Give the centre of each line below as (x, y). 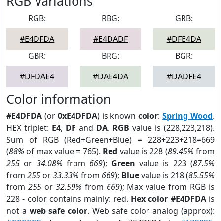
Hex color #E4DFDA (168, 199)
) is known (118, 116)
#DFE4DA (184, 39)
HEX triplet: (29, 128)
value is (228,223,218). (172, 128)
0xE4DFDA (77, 116)
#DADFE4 (184, 76)
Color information (59, 99)
